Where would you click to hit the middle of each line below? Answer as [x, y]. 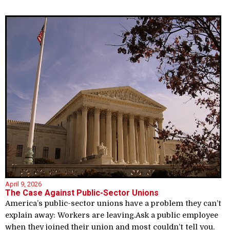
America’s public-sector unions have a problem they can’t [113, 204]
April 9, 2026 [23, 184]
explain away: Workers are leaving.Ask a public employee [112, 215]
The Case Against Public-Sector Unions [82, 193]
